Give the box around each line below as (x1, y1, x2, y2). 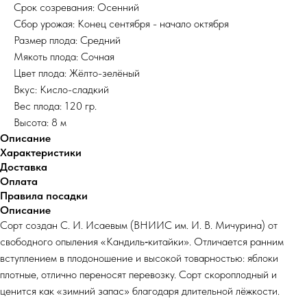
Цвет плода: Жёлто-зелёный (14, 66, 140, 80)
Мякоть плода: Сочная (14, 50, 114, 64)
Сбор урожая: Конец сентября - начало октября (14, 17, 229, 31)
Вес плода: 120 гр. (14, 99, 97, 113)
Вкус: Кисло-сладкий (14, 83, 109, 97)
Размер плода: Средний (14, 34, 121, 47)
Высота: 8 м (14, 116, 66, 130)
